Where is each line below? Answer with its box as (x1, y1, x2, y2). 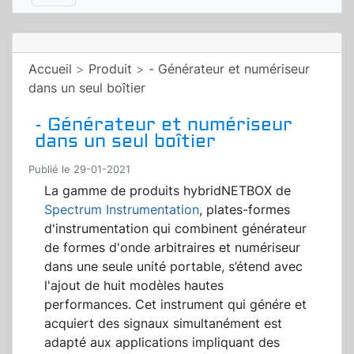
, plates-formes (199, 201, 290, 218)
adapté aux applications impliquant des (44, 334, 280, 351)
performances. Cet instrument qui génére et (44, 296, 307, 313)
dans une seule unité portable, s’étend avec (44, 258, 303, 275)
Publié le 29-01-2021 (28, 164, 130, 176)
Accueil (28, 61, 72, 77)
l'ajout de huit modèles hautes (44, 277, 224, 294)
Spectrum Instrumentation (44, 201, 199, 218)
